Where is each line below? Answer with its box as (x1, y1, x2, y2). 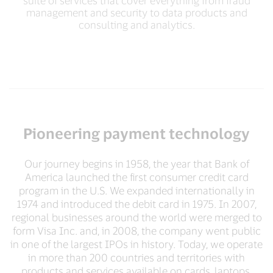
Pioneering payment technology (23, 124, 250, 143)
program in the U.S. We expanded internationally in (18, 184, 255, 197)
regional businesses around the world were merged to (11, 211, 262, 224)
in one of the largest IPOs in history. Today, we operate (10, 238, 263, 250)
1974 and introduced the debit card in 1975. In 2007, (16, 197, 257, 210)
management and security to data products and (26, 6, 247, 19)
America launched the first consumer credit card (24, 171, 249, 183)
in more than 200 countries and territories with (28, 251, 245, 264)
